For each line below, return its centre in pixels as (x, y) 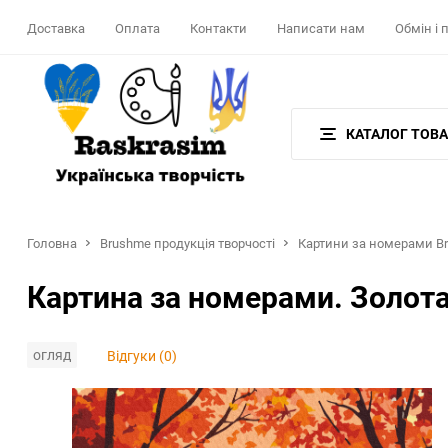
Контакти (218, 28)
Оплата (137, 28)
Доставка (56, 28)
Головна (52, 243)
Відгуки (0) (142, 355)
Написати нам (321, 28)
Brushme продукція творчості (187, 243)
